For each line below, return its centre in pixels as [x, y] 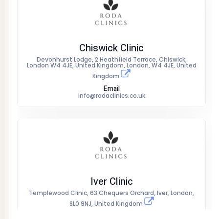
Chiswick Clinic [111, 48]
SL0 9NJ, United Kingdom [107, 204]
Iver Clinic [111, 182]
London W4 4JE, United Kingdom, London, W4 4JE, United [111, 65]
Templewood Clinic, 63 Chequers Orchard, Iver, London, [111, 193]
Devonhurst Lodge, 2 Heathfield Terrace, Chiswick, [111, 59]
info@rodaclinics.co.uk [111, 96]
